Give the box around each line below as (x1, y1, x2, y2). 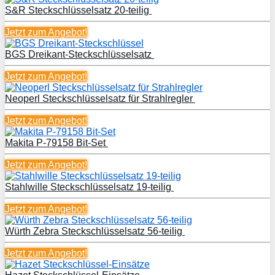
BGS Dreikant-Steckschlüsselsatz (5, 48, 154, 60)
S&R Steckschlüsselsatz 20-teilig (5, 4, 152, 15)
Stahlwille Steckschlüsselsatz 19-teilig (5, 181, 174, 192)
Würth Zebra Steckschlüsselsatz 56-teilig (5, 225, 185, 236)
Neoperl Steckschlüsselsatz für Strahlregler (5, 93, 195, 104)
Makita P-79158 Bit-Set (5, 137, 108, 148)
